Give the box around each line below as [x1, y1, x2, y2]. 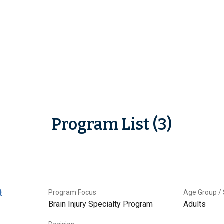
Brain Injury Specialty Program [48, 199, 153, 209]
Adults [183, 199, 206, 209]
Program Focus [48, 188, 96, 197]
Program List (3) [52, 115, 172, 134]
